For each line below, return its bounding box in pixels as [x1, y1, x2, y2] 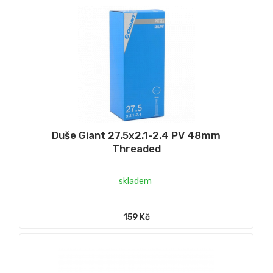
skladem [118, 175, 152, 186]
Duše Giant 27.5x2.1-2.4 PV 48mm [52, 129, 221, 141]
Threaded [112, 142, 161, 155]
